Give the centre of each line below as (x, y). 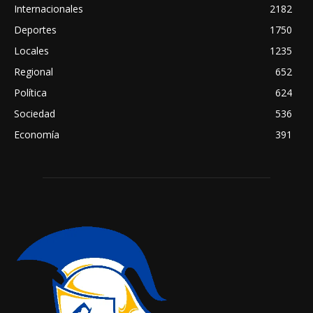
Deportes (35, 30)
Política (30, 93)
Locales (31, 51)
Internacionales (49, 9)
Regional (34, 72)
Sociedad (35, 114)
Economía (37, 135)
